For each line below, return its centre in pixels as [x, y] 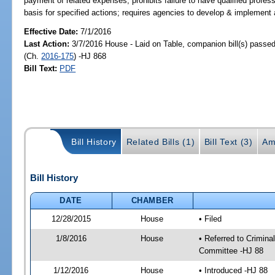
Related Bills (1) [161, 142]
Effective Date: [52, 31]
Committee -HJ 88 [231, 250]
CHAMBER [153, 200]
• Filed [210, 219]
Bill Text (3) [228, 142]
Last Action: [47, 44]
